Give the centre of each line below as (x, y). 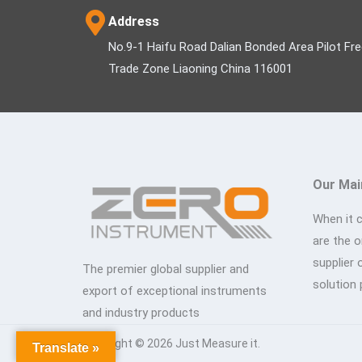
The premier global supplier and (166, 269)
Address (134, 21)
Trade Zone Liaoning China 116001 (200, 68)
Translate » (66, 348)
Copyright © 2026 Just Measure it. (171, 344)
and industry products (141, 313)
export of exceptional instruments (175, 291)
